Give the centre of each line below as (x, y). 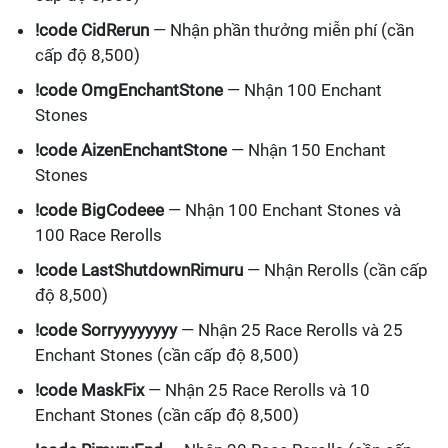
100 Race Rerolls (98, 235)
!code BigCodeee (99, 210)
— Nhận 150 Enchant (306, 150)
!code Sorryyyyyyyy (106, 330)
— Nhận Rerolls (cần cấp (335, 270)
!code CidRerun (92, 30)
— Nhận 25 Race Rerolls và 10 (257, 390)
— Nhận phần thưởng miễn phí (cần (281, 30)
